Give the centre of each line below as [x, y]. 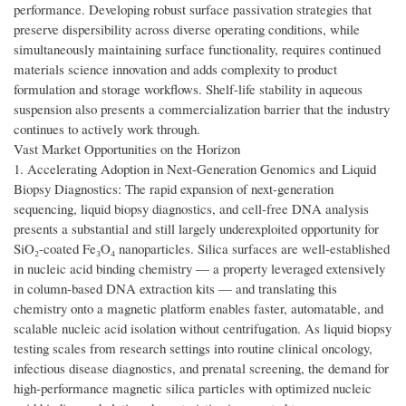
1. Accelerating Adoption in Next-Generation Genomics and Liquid [195, 169]
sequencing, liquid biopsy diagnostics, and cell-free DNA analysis [191, 209]
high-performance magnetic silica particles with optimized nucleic [193, 388]
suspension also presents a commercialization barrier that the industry [202, 109]
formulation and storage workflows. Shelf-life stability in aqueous [188, 89]
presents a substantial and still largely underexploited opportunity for [196, 229]
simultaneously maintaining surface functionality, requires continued [197, 49]
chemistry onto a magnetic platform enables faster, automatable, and [198, 309]
